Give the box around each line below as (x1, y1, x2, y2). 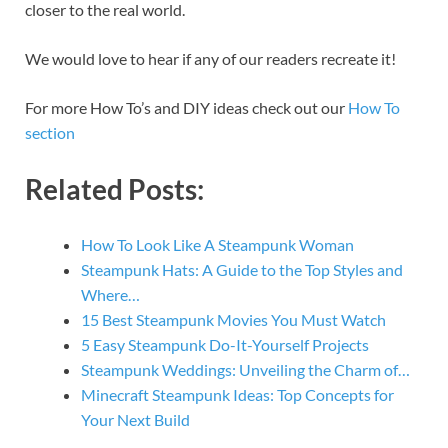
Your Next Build (81, 409, 190, 429)
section (25, 123, 75, 143)
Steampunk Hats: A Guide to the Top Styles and (81, 259, 403, 279)
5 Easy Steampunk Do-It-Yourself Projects (81, 334, 369, 354)
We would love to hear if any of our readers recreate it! (25, 49, 396, 69)
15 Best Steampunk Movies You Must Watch (81, 309, 386, 329)
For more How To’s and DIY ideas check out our (25, 98, 348, 118)
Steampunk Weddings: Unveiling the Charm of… (81, 359, 410, 379)
